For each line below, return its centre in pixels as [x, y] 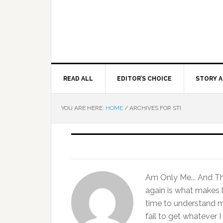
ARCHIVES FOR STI [155, 108]
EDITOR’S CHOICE [144, 79]
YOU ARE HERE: [83, 108]
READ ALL [78, 79]
